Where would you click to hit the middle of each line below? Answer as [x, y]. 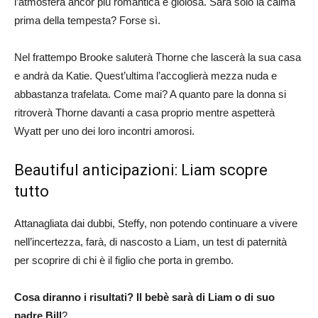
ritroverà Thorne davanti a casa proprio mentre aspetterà [144, 112]
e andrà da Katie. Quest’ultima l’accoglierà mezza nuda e [146, 75]
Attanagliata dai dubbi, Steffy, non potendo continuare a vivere [156, 223]
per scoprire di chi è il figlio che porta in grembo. [124, 260]
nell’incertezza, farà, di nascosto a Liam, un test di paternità [150, 241]
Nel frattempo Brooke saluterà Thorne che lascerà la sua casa [158, 57]
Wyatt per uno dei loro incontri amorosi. [104, 131]
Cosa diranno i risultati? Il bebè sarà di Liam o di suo [144, 297]
